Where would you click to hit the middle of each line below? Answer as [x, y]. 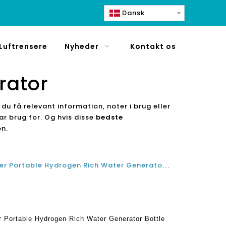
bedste [109, 117]
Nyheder [82, 46]
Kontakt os [153, 46]
